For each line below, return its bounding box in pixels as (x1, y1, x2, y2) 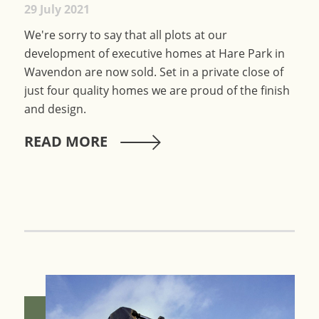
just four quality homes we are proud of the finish (23, 83, 290, 99)
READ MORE (23, 132, 108, 152)
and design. (23, 101, 86, 117)
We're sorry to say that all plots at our (23, 27, 227, 43)
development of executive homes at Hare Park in (23, 46, 285, 62)
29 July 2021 (23, 1, 90, 18)
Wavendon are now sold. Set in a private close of (23, 64, 283, 80)
